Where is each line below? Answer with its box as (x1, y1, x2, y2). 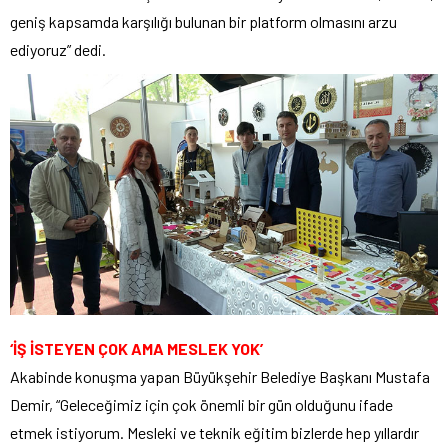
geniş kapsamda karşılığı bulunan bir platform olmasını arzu (10, 12, 397, 32)
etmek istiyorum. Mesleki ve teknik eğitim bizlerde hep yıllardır (10, 423, 419, 443)
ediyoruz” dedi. (10, 40, 106, 60)
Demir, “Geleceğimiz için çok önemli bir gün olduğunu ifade (10, 395, 393, 415)
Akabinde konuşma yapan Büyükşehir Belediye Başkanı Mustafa (10, 367, 430, 387)
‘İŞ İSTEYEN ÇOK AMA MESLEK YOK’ (10, 339, 263, 359)
